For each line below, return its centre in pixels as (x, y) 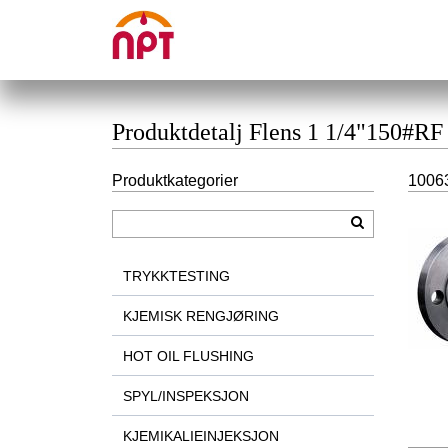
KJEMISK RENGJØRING (200, 315)
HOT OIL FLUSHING (188, 355)
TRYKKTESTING (176, 275)
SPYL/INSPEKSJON (185, 395)
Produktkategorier (175, 180)
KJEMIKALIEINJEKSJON (200, 435)
